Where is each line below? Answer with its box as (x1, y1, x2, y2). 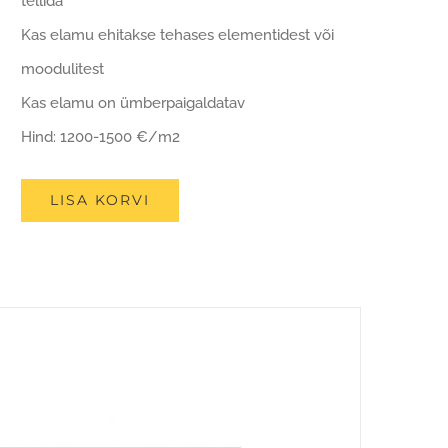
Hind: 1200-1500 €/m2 (21, 128, 180, 146)
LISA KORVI (50, 191, 150, 209)
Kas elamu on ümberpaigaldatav (21, 94, 245, 112)
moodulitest (21, 60, 104, 78)
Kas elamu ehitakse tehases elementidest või (21, 26, 334, 44)
